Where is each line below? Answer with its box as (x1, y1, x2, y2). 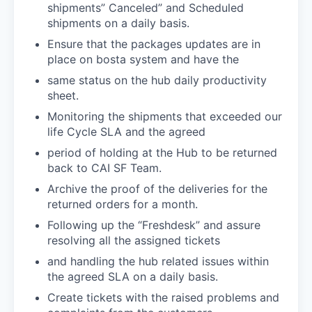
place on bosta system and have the (47, 52, 239, 66)
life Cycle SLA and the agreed (47, 124, 205, 139)
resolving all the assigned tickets (47, 233, 220, 247)
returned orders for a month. (47, 196, 198, 211)
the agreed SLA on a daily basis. (47, 269, 218, 283)
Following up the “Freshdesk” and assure (47, 217, 260, 232)
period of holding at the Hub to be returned (47, 145, 277, 159)
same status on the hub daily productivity (47, 72, 267, 87)
